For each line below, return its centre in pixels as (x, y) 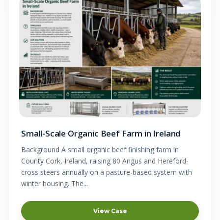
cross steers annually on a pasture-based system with (107, 172)
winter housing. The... (55, 183)
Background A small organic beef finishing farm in (100, 149)
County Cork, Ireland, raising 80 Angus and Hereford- (105, 161)
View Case (110, 211)
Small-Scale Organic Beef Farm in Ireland (101, 133)
